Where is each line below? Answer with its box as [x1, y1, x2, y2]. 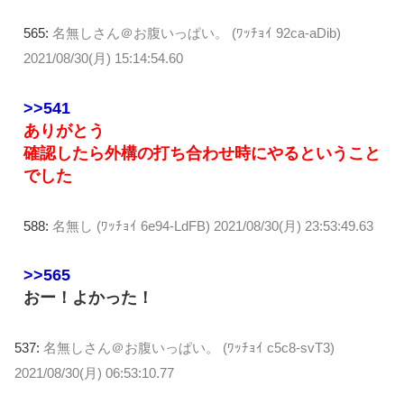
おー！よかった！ [23, 289, 153, 308]
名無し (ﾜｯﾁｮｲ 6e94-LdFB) [52, 217, 210, 234]
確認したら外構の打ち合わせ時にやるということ [23, 143, 381, 162]
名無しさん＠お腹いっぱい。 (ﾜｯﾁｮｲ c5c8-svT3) [43, 340, 335, 356]
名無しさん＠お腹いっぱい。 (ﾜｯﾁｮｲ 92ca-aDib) [52, 25, 341, 41]
